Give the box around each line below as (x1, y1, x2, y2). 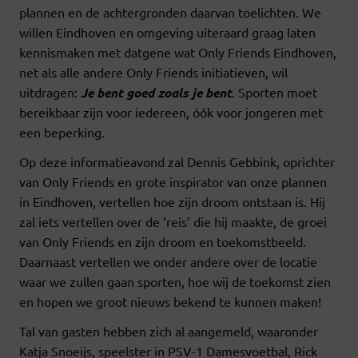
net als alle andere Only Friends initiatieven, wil (19, 63, 288, 80)
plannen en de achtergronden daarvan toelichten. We (19, 3, 321, 20)
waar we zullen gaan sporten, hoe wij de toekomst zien (19, 272, 331, 289)
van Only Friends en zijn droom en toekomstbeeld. (19, 233, 306, 249)
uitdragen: (19, 83, 81, 100)
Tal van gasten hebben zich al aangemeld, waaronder (19, 322, 318, 339)
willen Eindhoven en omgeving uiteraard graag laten (19, 23, 316, 40)
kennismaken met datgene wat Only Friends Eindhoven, (19, 43, 336, 60)
